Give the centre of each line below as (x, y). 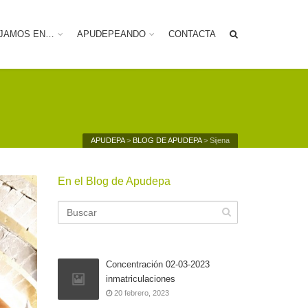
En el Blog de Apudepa (114, 181)
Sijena (220, 140)
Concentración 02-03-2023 (157, 264)
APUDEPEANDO (111, 34)
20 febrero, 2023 (140, 293)
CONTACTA (192, 34)
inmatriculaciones (140, 279)
